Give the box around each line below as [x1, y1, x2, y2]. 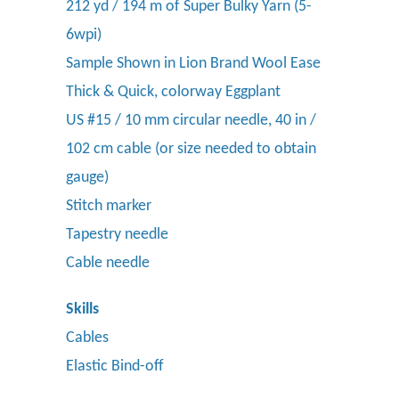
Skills [66, 301, 99, 319]
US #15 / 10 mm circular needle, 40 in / [66, 112, 316, 130]
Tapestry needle [66, 226, 168, 244]
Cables [66, 330, 109, 347]
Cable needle [66, 255, 150, 273]
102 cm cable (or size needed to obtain [66, 141, 316, 159]
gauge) [66, 169, 109, 187]
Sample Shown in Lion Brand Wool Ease [66, 55, 321, 73]
